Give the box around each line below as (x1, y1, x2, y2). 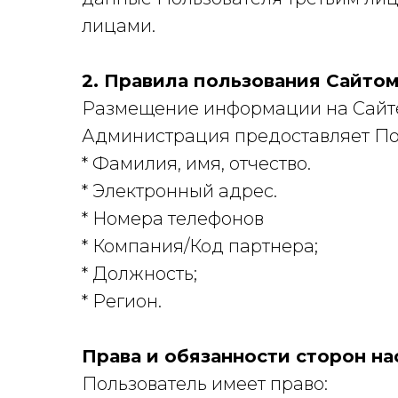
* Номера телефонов (82, 208, 264, 229)
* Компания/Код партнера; (82, 235, 318, 257)
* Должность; (82, 263, 197, 284)
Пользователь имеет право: (82, 373, 328, 394)
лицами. (82, 15, 155, 36)
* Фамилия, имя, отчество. (82, 153, 311, 174)
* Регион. (82, 291, 162, 312)
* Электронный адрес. (82, 180, 277, 202)
